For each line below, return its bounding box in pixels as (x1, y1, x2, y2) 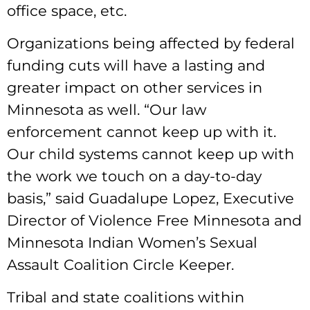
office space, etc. (7, 2, 131, 19)
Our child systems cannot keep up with (7, 145, 294, 163)
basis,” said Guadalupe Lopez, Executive (7, 190, 294, 207)
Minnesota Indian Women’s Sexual (7, 234, 257, 251)
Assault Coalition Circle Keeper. (7, 256, 238, 273)
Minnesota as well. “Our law (7, 101, 206, 118)
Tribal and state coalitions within (7, 289, 244, 306)
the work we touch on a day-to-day (7, 167, 262, 185)
